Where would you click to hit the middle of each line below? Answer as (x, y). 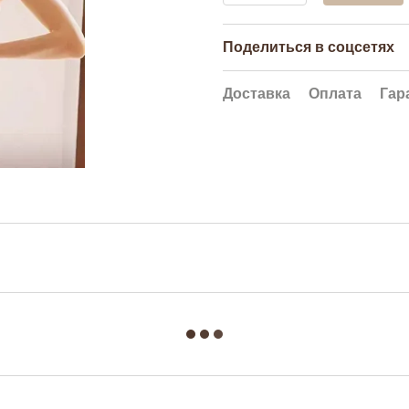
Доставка (257, 94)
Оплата (335, 94)
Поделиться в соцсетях (309, 47)
